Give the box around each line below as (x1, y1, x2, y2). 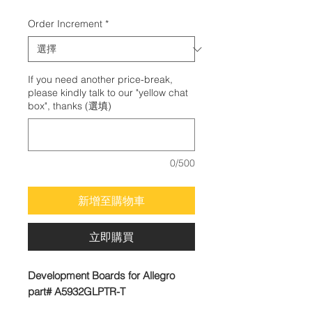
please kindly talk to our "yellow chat (28, 86, 188, 99)
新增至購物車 (78, 194, 145, 208)
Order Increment (28, 17, 102, 30)
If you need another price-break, (28, 73, 173, 86)
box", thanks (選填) (28, 100, 111, 112)
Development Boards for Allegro (28, 269, 175, 282)
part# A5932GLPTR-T (28, 285, 125, 298)
